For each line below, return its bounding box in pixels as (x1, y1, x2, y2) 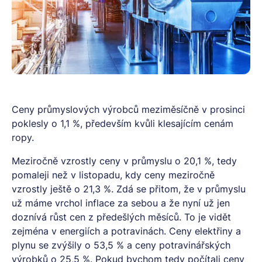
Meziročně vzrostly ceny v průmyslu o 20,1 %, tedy (12, 155, 237, 167)
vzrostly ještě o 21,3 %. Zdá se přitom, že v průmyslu (12, 183, 246, 195)
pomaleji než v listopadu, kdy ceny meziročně (12, 169, 215, 181)
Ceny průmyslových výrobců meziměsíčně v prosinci (12, 104, 245, 115)
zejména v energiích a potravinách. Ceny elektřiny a (12, 225, 241, 237)
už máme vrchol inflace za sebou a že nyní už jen (12, 197, 230, 209)
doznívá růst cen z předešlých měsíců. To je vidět (12, 211, 231, 223)
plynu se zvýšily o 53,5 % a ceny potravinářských (12, 239, 230, 251)
